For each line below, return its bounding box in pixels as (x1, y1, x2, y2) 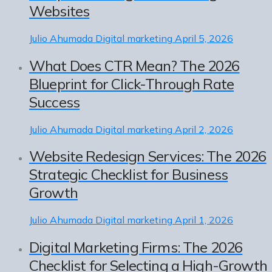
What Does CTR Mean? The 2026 (29, 56, 240, 75)
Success (29, 92, 80, 111)
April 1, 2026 (175, 214, 233, 226)
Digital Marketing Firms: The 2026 (29, 238, 243, 257)
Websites (29, 1, 90, 20)
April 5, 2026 (175, 32, 233, 44)
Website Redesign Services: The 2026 (29, 147, 267, 166)
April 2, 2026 (175, 123, 233, 135)
